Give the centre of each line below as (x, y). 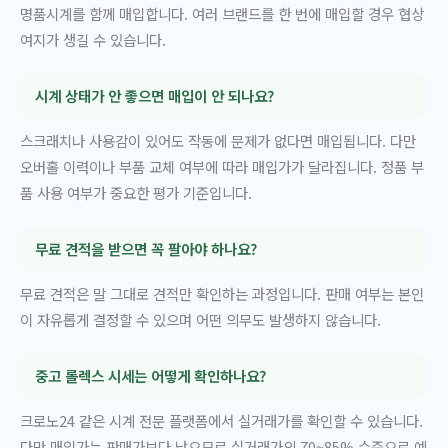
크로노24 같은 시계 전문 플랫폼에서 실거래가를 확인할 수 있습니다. (221, 421)
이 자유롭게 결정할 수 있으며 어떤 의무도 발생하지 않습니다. (200, 320)
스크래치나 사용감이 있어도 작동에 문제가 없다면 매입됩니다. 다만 (218, 141)
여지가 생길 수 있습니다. (93, 40)
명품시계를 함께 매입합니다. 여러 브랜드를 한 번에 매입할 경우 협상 (222, 14)
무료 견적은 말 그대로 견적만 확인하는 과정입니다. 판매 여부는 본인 (222, 294)
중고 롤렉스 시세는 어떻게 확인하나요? (150, 376)
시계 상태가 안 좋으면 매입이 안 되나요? (154, 95)
